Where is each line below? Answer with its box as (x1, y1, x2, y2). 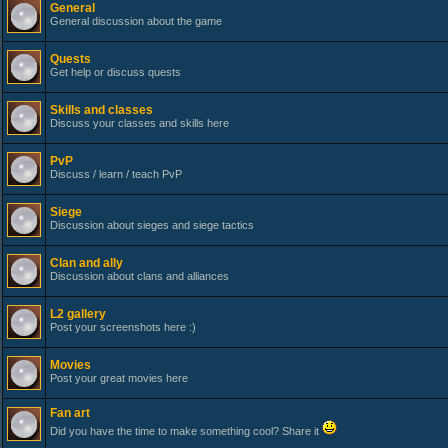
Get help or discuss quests (50, 66, 181, 78)
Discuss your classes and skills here (50, 117, 229, 129)
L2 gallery (50, 307, 106, 321)
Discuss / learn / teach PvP (50, 168, 182, 180)
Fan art (50, 406, 90, 420)
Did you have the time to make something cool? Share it (50, 425, 322, 437)
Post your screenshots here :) (50, 321, 196, 333)
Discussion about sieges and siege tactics (50, 219, 254, 231)
